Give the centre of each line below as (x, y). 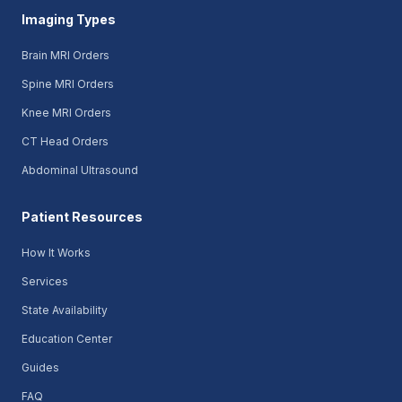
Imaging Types (69, 19)
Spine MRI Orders (68, 84)
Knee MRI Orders (66, 113)
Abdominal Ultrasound (80, 170)
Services (45, 281)
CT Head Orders (65, 141)
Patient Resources (82, 217)
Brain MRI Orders (66, 55)
